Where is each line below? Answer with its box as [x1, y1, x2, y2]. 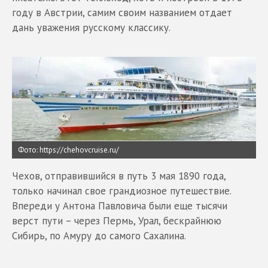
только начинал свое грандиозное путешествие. [12, 184, 231, 197]
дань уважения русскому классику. [12, 20, 170, 34]
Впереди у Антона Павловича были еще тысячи [12, 199, 227, 212]
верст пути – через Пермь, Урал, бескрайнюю [12, 214, 221, 227]
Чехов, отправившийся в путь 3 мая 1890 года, [12, 169, 226, 182]
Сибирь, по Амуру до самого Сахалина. [12, 229, 186, 242]
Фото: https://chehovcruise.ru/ [18, 144, 119, 155]
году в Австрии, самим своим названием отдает [12, 5, 232, 19]
